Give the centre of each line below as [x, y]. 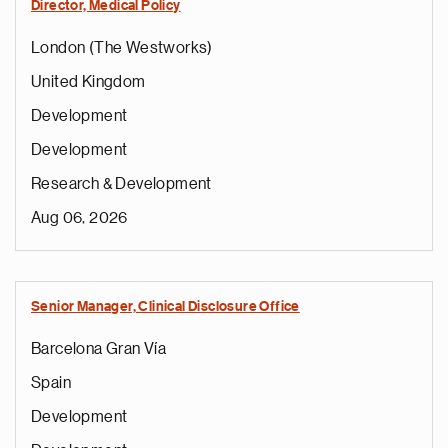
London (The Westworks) [122, 48]
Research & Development [121, 184]
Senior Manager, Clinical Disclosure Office [165, 307]
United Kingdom [88, 82]
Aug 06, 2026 [79, 218]
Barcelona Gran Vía [99, 349]
